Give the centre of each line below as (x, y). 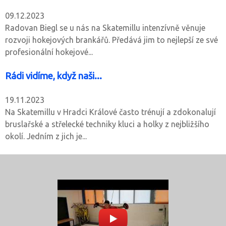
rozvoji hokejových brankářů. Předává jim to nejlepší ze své (111, 40)
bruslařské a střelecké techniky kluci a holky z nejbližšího (107, 124)
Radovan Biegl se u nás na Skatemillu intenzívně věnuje (105, 27)
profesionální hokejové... (49, 52)
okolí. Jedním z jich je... (46, 136)
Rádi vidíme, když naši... (53, 76)
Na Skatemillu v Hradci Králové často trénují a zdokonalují (110, 112)
